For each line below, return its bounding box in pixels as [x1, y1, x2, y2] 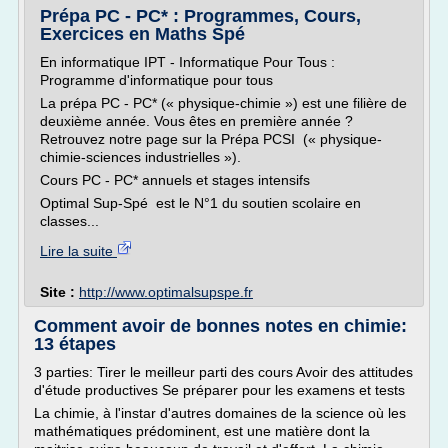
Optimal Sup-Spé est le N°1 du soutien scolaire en [40, 195, 361, 211]
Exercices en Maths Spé [40, 24, 245, 44]
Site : [40, 284, 79, 300]
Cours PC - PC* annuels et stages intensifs [40, 172, 310, 188]
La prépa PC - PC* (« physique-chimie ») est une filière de [40, 95, 407, 111]
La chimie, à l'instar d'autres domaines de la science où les [34, 405, 406, 421]
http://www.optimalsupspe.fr [79, 284, 253, 300]
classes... [40, 213, 99, 229]
